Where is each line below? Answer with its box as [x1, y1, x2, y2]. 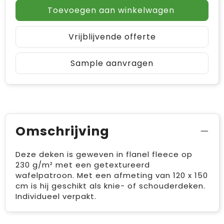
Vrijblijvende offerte [68, 30, 156, 42]
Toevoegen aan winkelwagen [47, 4, 174, 16]
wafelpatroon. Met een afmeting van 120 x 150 [15, 169, 208, 180]
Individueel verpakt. [15, 190, 96, 201]
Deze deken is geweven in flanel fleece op [15, 148, 192, 159]
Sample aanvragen [70, 57, 153, 69]
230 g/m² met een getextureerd [15, 159, 150, 170]
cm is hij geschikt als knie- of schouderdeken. [15, 180, 205, 191]
